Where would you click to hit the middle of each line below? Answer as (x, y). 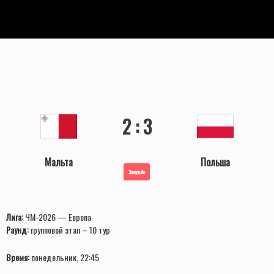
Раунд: (17, 230)
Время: (18, 257)
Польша (216, 162)
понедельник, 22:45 (64, 257)
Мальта (58, 162)
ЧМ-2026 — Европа (57, 217)
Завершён (137, 172)
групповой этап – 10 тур (69, 230)
